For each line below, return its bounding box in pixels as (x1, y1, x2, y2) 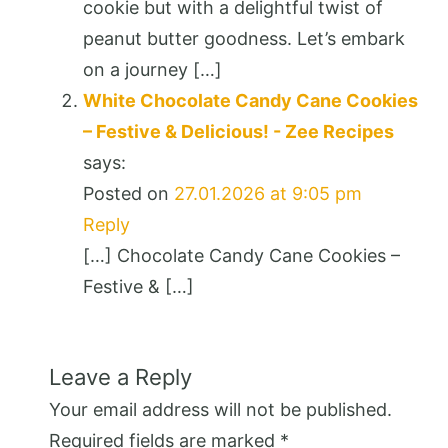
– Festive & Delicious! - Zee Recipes (83, 120, 394, 142)
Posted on (83, 182, 174, 204)
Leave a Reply (49, 363, 192, 390)
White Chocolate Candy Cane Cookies (83, 89, 418, 111)
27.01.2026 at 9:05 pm (174, 182, 362, 204)
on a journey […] (83, 58, 222, 80)
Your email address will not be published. (49, 398, 392, 420)
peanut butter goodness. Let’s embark (83, 27, 405, 49)
